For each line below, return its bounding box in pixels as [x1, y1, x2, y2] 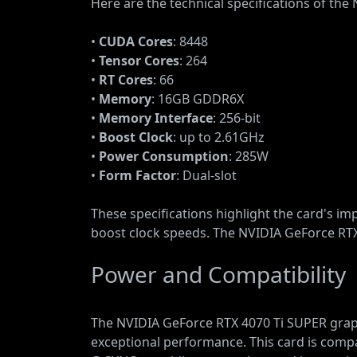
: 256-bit [213, 109, 261, 127]
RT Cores [99, 71, 153, 88]
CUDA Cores [99, 33, 173, 50]
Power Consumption [99, 147, 229, 165]
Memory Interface [99, 109, 213, 127]
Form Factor [99, 167, 176, 184]
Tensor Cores [99, 52, 179, 69]
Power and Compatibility [91, 259, 346, 289]
